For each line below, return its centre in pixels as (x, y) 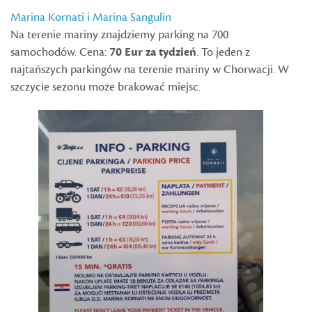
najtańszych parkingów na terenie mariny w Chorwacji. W (150, 70)
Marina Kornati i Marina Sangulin (91, 18)
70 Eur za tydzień (153, 53)
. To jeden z (223, 53)
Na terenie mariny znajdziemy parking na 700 (119, 35)
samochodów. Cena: (60, 53)
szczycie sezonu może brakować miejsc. (106, 87)
